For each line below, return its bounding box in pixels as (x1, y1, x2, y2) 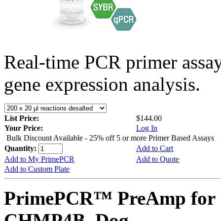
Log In (136, 123, 157, 132)
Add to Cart (136, 144, 173, 152)
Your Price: (4, 123, 43, 132)
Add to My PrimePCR (4, 154, 74, 163)
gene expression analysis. (4, 73, 200, 95)
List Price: (4, 113, 41, 122)
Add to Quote (136, 154, 179, 163)
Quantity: (4, 144, 38, 152)
